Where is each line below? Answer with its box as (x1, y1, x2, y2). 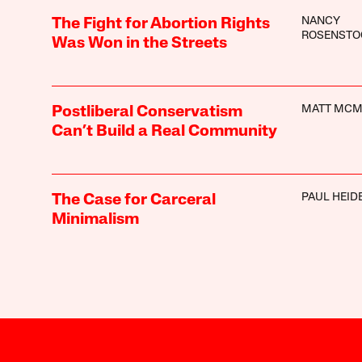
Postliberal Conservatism (51, 103, 242, 120)
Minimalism (51, 211, 139, 228)
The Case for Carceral (51, 192, 216, 208)
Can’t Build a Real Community (51, 123, 277, 140)
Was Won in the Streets (51, 35, 227, 52)
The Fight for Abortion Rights (51, 15, 270, 32)
